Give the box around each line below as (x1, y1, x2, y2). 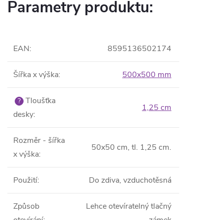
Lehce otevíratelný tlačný (86, 201, 171, 212)
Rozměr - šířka (13, 135, 65, 146)
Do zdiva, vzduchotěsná (89, 175, 171, 186)
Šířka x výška (13, 69, 58, 80)
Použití (13, 175, 37, 186)
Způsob (13, 201, 39, 212)
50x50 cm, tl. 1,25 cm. (91, 142, 171, 153)
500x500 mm (122, 69, 171, 80)
